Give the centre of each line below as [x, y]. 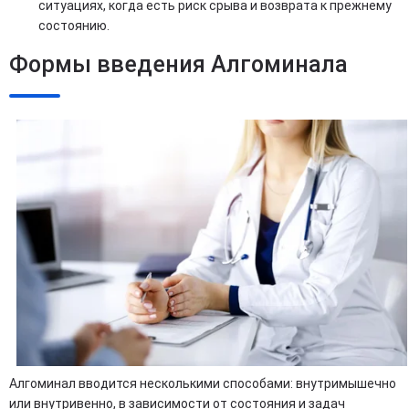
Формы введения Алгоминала [178, 64]
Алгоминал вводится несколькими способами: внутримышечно [203, 384]
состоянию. [74, 26]
